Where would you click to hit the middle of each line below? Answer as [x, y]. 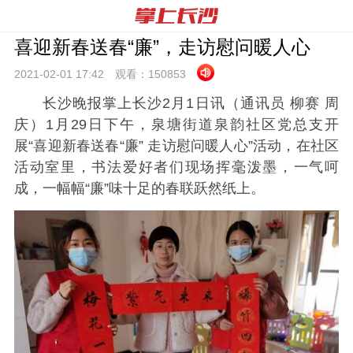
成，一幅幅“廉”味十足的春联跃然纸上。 [139, 188]
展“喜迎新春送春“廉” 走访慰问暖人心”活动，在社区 [176, 146]
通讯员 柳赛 [280, 103]
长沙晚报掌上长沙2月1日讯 [134, 103]
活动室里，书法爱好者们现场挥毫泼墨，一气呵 [176, 167]
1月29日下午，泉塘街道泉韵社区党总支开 [192, 124]
